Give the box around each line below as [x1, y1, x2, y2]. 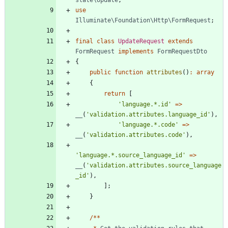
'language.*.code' [118, 121, 179, 128]
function [115, 68, 143, 76]
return [104, 90, 125, 97]
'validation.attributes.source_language [86, 161, 221, 169]
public [90, 68, 111, 76]
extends [168, 37, 193, 45]
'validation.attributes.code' [86, 131, 186, 138]
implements [118, 47, 154, 55]
